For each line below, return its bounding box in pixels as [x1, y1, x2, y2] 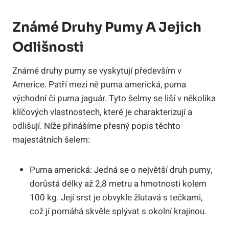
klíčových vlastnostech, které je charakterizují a [12, 105, 192, 119]
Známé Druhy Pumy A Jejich [12, 18, 201, 36]
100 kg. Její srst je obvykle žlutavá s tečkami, [30, 191, 202, 204]
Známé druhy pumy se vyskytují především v [12, 64, 181, 77]
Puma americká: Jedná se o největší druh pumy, [30, 163, 212, 176]
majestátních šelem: [12, 133, 90, 146]
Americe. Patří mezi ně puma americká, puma [12, 78, 186, 91]
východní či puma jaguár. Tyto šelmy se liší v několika [12, 91, 216, 105]
